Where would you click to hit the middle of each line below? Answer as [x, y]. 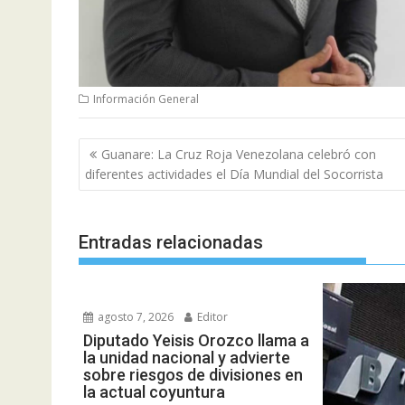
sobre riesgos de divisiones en [193, 374]
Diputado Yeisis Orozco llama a [196, 340]
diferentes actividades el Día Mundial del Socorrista [234, 174]
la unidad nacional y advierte [187, 357]
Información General [146, 99]
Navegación [136, 150]
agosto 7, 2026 [134, 316]
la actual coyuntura [154, 391]
